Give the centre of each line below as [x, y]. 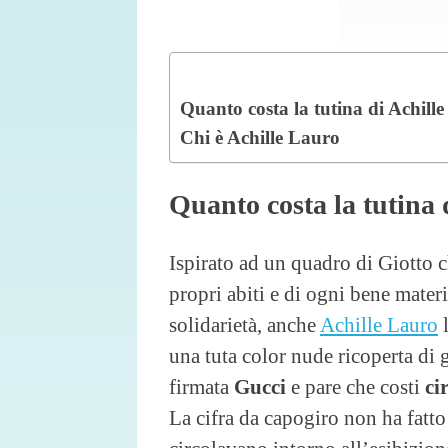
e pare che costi [355, 386]
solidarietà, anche [244, 324]
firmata [199, 386]
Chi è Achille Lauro [260, 137]
